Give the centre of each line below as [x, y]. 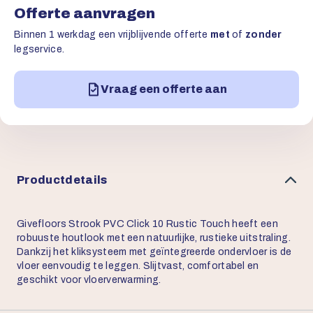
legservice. [39, 50]
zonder [264, 35]
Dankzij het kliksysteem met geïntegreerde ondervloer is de [154, 252]
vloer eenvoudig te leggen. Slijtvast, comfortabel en [138, 266]
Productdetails [62, 180]
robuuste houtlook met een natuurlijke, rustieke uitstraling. [154, 238]
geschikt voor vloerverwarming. [89, 280]
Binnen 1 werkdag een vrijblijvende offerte [112, 35]
